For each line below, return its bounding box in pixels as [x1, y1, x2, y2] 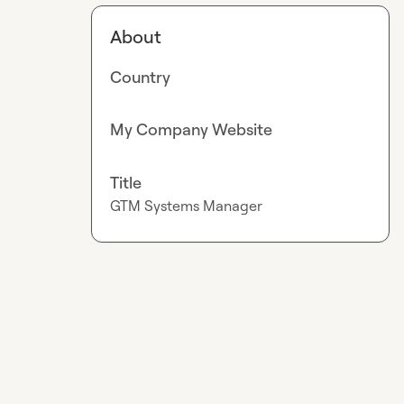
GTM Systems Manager [110, 196, 263, 215]
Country [110, 67, 171, 87]
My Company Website [110, 119, 273, 140]
